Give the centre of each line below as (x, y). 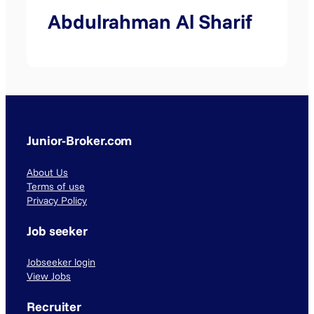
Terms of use (56, 186)
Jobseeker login (61, 262)
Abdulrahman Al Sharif (150, 21)
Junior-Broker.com (80, 141)
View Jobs (49, 277)
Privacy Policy (57, 200)
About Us (47, 172)
